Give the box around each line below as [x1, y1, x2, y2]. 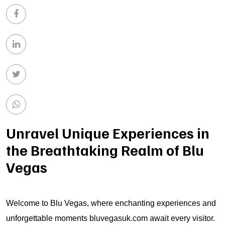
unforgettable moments [6, 214, 89, 222]
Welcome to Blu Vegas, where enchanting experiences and [6, 199, 216, 207]
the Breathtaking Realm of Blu [6, 141, 204, 159]
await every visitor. [148, 214, 215, 222]
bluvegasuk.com [89, 214, 148, 222]
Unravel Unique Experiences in [6, 124, 209, 142]
